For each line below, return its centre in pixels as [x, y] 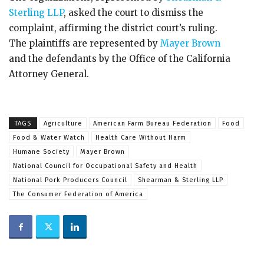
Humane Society [41, 152]
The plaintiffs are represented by [85, 43]
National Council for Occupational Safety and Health [105, 166]
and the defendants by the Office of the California [120, 59]
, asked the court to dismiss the [133, 13]
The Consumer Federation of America [78, 194]
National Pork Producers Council [70, 180]
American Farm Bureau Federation [152, 123]
